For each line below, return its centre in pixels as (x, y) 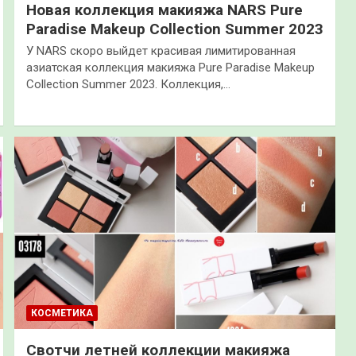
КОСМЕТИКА (62, 313)
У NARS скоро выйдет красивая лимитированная (161, 50)
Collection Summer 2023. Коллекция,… (128, 84)
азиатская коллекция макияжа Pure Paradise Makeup (170, 67)
